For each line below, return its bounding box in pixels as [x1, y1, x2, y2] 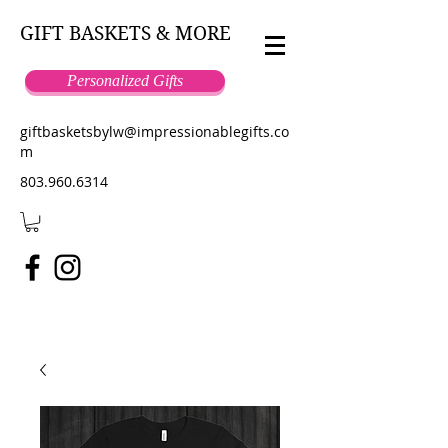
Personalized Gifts [67, 72, 183, 89]
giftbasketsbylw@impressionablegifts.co [20, 122, 289, 141]
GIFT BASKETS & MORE [20, 22, 231, 45]
